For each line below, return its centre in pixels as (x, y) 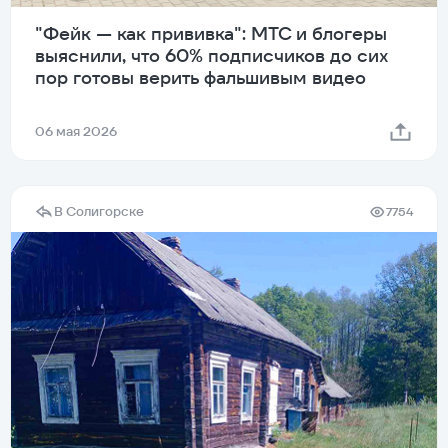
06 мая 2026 (76, 132)
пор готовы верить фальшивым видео (200, 78)
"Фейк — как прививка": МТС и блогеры (211, 34)
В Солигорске (99, 212)
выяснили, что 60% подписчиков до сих (212, 56)
